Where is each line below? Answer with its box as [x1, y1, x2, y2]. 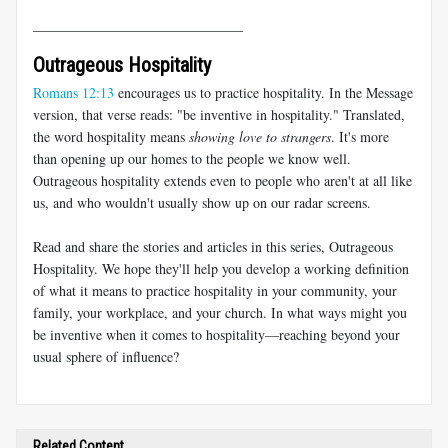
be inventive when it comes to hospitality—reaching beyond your [33, 324, 400, 344]
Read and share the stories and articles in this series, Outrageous [33, 236, 393, 256]
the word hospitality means [33, 126, 189, 146]
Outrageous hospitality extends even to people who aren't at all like [33, 170, 412, 190]
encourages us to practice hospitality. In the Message [114, 82, 413, 102]
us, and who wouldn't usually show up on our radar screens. [33, 192, 371, 212]
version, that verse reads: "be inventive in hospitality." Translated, [33, 104, 405, 124]
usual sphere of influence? [33, 346, 179, 366]
